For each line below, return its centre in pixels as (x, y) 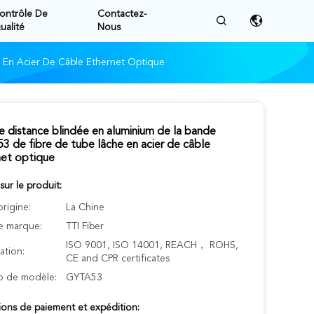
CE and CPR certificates (118, 259)
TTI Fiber (85, 226)
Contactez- (122, 14)
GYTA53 (84, 278)
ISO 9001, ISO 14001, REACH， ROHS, (152, 245)
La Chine (85, 207)
